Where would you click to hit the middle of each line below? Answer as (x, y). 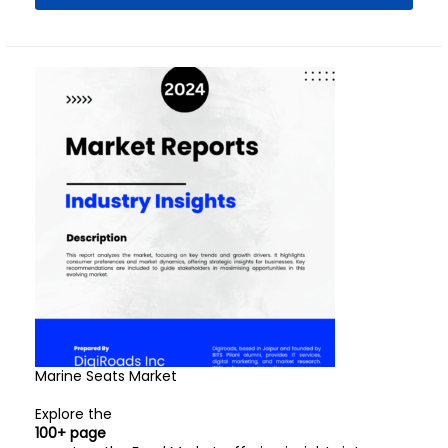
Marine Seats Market (106, 376)
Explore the (73, 414)
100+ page (70, 433)
